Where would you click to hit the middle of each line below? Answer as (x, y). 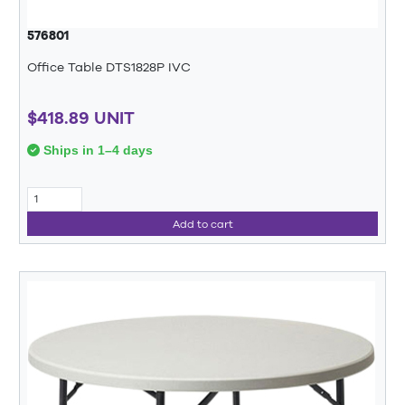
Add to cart (202, 224)
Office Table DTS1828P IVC (109, 67)
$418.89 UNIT (81, 117)
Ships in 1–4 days (96, 150)
